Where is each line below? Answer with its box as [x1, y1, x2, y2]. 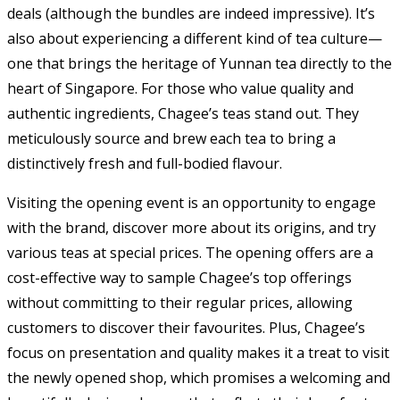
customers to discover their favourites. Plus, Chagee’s [7, 318, 365, 338]
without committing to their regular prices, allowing [7, 293, 353, 313]
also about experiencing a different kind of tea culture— [7, 29, 382, 49]
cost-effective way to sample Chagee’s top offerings [7, 268, 352, 288]
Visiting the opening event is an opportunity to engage [7, 193, 376, 213]
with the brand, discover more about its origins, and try [7, 218, 376, 238]
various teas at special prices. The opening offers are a [7, 243, 373, 263]
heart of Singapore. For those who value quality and [7, 79, 354, 99]
